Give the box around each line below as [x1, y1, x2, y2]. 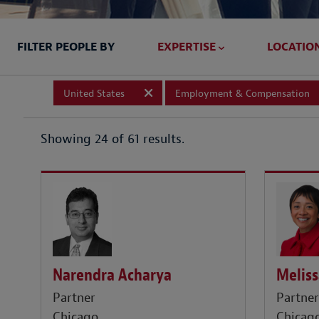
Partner [53, 290, 95, 307]
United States [63, 88, 125, 100]
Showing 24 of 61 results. [41, 131, 184, 148]
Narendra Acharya [53, 263, 172, 286]
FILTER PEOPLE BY [17, 40, 115, 54]
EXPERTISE [157, 40, 216, 54]
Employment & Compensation [174, 88, 310, 100]
